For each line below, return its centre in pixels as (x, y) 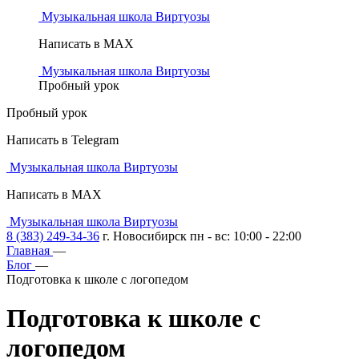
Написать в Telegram (63, 140)
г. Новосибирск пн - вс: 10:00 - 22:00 (202, 236)
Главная (28, 250)
